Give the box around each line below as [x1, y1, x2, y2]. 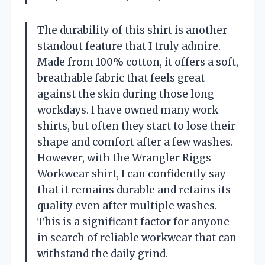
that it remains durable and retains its [37, 183, 231, 196]
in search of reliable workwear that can [37, 231, 237, 244]
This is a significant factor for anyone [37, 215, 230, 228]
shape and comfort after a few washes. [37, 135, 233, 148]
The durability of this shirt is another [37, 23, 227, 37]
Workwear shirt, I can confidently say [37, 167, 226, 180]
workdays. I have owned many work [37, 103, 218, 117]
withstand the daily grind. [37, 247, 168, 260]
